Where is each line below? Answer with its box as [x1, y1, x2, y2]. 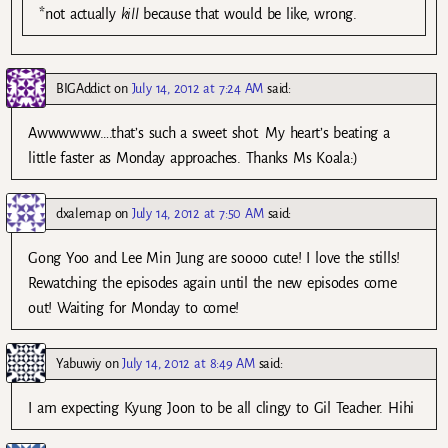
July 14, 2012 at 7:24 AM [131, 80, 264, 96]
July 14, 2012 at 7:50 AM [132, 205, 264, 221]
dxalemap [56, 205, 111, 221]
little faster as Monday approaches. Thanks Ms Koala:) [28, 149, 359, 166]
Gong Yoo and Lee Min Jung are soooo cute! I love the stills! [28, 249, 400, 266]
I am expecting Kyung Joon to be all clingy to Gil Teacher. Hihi [28, 399, 414, 416]
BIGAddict [56, 80, 111, 96]
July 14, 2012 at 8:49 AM [122, 355, 255, 371]
